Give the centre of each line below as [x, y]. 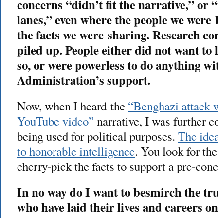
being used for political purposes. [98, 136]
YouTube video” [55, 121]
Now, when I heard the [73, 106]
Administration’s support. [84, 80]
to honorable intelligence [76, 151]
